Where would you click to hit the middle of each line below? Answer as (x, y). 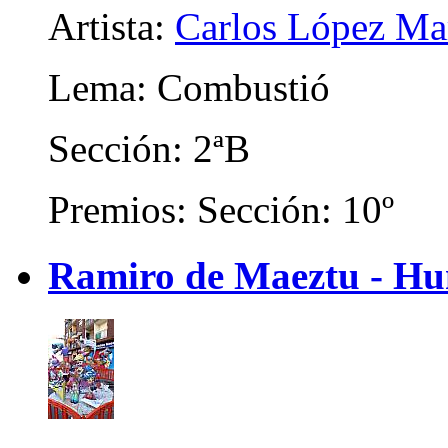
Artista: (111, 26)
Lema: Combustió (189, 87)
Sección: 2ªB (149, 148)
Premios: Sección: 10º (221, 209)
